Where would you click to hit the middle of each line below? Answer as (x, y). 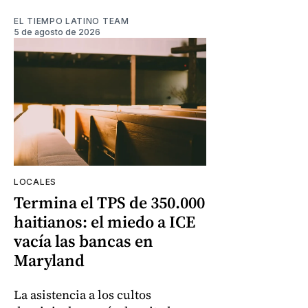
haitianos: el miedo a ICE (104, 222)
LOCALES (35, 182)
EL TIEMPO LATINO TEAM (71, 21)
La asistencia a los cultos (82, 295)
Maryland (49, 261)
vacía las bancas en (84, 241)
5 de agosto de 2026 (57, 32)
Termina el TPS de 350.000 (109, 203)
